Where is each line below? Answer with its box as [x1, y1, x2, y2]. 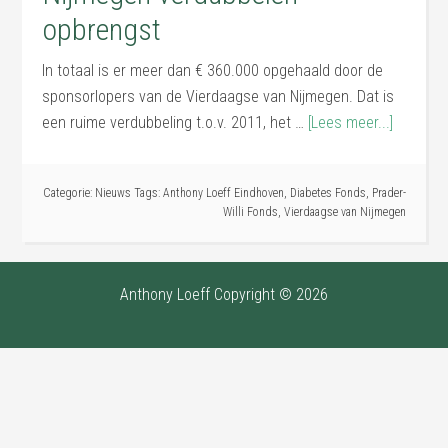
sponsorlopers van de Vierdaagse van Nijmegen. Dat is [42, 87, 395, 106]
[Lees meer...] [308, 113, 394, 132]
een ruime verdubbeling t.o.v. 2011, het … [42, 113, 309, 132]
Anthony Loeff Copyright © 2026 [120, 285, 328, 304]
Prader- [371, 186, 406, 200]
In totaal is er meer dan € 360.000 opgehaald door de [42, 61, 384, 80]
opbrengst [42, 12, 162, 47]
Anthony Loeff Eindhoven [162, 186, 284, 200]
